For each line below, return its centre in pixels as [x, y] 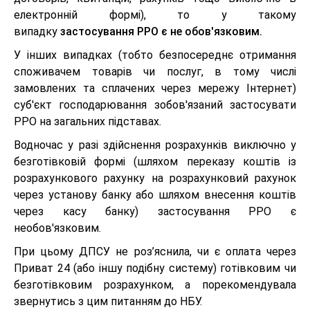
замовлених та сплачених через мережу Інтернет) [155, 88]
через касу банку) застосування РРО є [155, 211]
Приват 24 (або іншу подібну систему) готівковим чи [155, 268]
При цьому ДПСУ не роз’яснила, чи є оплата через [155, 252]
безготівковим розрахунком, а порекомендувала [155, 285]
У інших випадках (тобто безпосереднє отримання [155, 55]
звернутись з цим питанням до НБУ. [108, 301]
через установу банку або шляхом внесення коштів [155, 195]
